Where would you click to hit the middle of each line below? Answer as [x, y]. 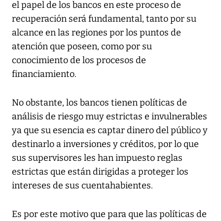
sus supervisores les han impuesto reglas [97, 158]
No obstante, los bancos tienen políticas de [99, 102]
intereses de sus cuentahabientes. [82, 185]
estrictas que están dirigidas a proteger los [100, 171]
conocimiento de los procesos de [79, 60]
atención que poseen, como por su [82, 46]
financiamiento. [44, 74]
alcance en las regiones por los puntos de [96, 32]
